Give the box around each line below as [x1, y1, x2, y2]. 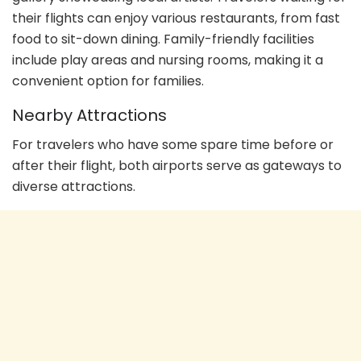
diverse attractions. [12, 177, 135, 197]
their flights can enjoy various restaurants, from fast [12, 8, 340, 27]
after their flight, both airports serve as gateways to [12, 156, 342, 176]
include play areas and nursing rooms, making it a [12, 50, 323, 69]
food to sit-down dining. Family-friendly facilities [12, 29, 314, 48]
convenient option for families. [12, 71, 204, 90]
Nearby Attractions [12, 104, 167, 127]
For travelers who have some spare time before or [12, 135, 334, 155]
